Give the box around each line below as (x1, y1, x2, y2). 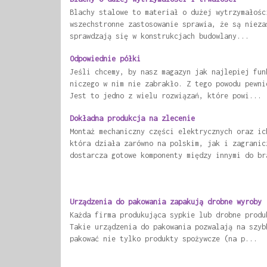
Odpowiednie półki (70, 54, 141, 64)
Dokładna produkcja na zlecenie (70, 114, 195, 123)
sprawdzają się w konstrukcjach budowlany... (70, 32, 249, 41)
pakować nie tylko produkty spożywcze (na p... (70, 234, 257, 243)
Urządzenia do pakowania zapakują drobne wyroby (70, 197, 262, 206)
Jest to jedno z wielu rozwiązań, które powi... (70, 91, 262, 101)
